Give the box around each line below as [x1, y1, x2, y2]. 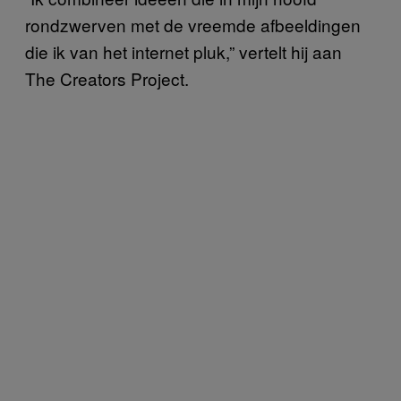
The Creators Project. [25, 65, 189, 90]
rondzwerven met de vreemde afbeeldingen [25, 12, 361, 37]
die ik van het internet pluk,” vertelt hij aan [25, 38, 342, 64]
